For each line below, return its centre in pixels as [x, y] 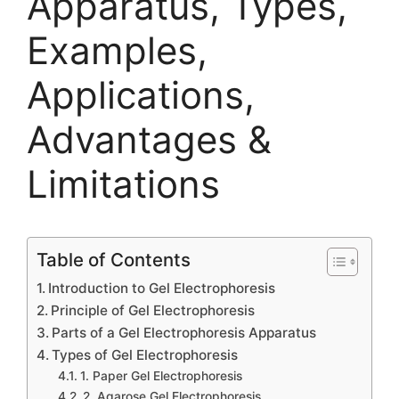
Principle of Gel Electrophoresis [153, 310]
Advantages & [149, 139]
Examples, [117, 50]
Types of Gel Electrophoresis [145, 355]
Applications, [141, 95]
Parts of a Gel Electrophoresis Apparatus [184, 333]
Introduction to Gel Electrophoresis [162, 288]
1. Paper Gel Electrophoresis [161, 376]
